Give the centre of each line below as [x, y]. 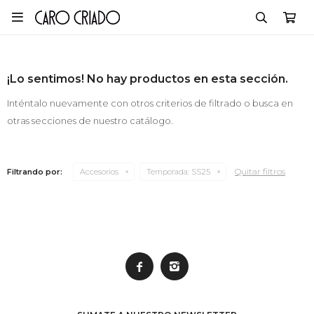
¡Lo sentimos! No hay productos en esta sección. [148, 79]
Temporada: [168, 172]
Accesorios [99, 172]
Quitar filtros [260, 171]
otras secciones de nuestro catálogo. [90, 121]
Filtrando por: [35, 172]
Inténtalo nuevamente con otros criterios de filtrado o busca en [150, 103]
